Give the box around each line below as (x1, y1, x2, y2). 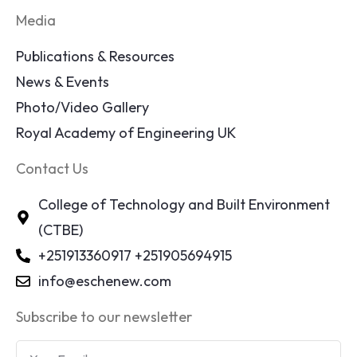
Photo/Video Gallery (16, 98, 149, 117)
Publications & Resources (16, 47, 175, 66)
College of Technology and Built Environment (37, 195, 330, 214)
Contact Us (16, 159, 88, 178)
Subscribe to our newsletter (16, 308, 192, 327)
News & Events (16, 73, 109, 92)
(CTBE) (37, 221, 83, 240)
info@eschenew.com (37, 272, 171, 291)
